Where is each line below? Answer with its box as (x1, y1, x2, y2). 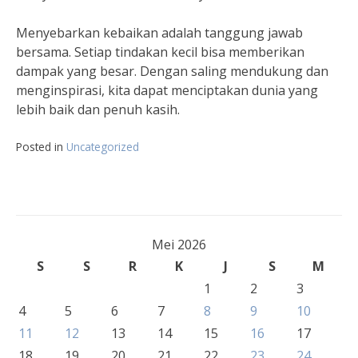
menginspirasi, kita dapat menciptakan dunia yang (16, 82, 318, 100)
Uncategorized (66, 139, 139, 155)
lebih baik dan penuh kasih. (16, 101, 180, 119)
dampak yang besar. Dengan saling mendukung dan (16, 62, 328, 81)
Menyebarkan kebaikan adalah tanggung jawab (16, 24, 303, 42)
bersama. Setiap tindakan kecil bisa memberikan (16, 43, 304, 62)
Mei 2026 (152, 236, 206, 254)
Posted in (16, 139, 66, 155)
